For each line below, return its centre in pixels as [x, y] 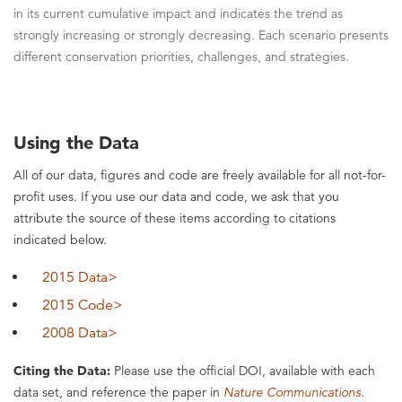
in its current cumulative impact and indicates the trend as [178, 14]
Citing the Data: [62, 371]
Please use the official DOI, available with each [243, 371]
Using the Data [76, 143]
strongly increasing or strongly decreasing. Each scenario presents [201, 35]
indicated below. [60, 240]
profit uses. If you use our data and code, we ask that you [176, 197]
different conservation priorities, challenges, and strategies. [181, 57]
